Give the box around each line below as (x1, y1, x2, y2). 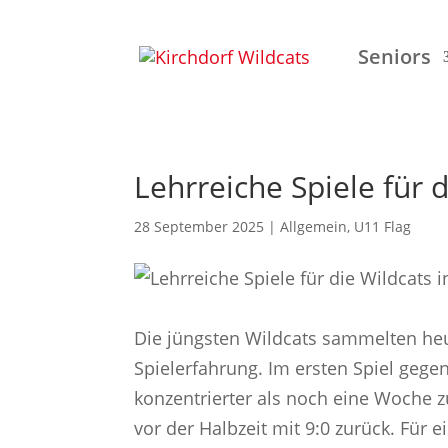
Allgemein (280, 217, 348, 236)
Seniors (357, 43, 431, 70)
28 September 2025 (134, 217, 265, 236)
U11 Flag (354, 217, 412, 236)
